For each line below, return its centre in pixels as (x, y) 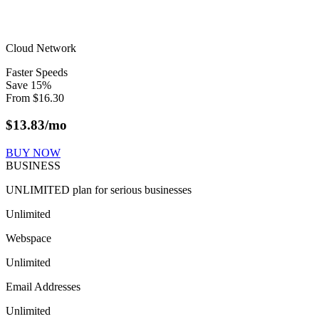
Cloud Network (41, 48)
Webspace (28, 239)
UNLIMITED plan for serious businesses (99, 190)
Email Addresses (43, 287)
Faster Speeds (37, 72)
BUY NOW (33, 153)
